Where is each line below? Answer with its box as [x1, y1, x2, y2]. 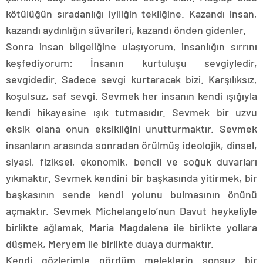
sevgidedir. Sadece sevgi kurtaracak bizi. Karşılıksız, [6, 73, 257, 86]
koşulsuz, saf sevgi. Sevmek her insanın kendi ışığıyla [6, 89, 257, 102]
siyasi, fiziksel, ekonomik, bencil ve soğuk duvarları [6, 155, 257, 168]
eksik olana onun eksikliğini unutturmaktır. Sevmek [6, 122, 257, 135]
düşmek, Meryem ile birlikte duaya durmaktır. [6, 237, 214, 250]
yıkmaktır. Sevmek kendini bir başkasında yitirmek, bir [6, 171, 257, 184]
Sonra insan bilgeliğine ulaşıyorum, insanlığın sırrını [6, 40, 257, 53]
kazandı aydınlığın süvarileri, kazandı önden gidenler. [6, 23, 246, 36]
